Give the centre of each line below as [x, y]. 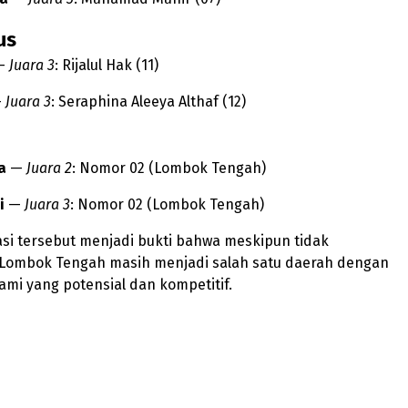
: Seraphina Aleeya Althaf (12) [148, 101]
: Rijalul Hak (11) [107, 65]
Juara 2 [49, 168]
